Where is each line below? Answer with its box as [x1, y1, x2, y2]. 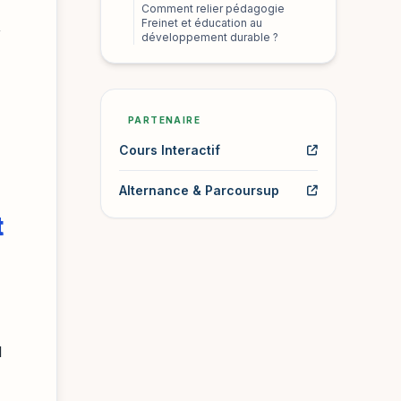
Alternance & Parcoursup [119, 183, 279, 198]
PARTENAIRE [128, 115, 200, 125]
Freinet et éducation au [141, 16, 262, 30]
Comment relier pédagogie [141, 2, 285, 15]
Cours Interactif [119, 142, 220, 158]
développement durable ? [141, 30, 278, 44]
